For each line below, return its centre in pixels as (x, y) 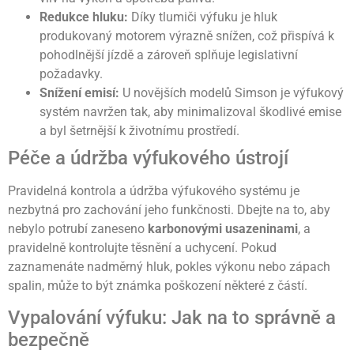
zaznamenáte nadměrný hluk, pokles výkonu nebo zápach (169, 266)
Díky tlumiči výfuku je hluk (203, 17)
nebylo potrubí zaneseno (78, 228)
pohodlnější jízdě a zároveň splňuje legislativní (169, 55)
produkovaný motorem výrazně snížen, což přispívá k (187, 36)
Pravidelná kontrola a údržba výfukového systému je (154, 190)
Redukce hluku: (84, 17)
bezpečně (49, 340)
